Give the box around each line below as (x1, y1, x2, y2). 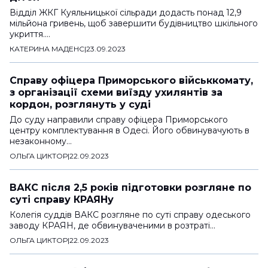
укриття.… (10, 28, 50, 39)
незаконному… (10, 135, 72, 147)
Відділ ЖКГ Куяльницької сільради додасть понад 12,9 (10, 7, 242, 18)
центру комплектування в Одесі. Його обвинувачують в (10, 124, 249, 136)
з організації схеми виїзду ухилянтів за (10, 86, 223, 98)
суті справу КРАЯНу (10, 193, 114, 205)
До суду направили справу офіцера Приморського (10, 114, 228, 125)
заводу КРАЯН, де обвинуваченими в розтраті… (10, 220, 215, 231)
